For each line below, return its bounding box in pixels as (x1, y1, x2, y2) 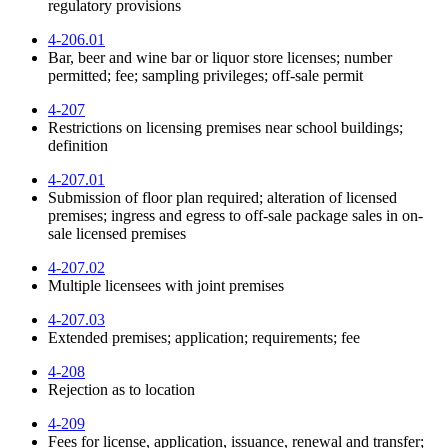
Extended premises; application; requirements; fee (48, 328, 360, 346)
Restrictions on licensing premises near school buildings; (48, 118, 403, 136)
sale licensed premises (48, 224, 186, 242)
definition (48, 136, 108, 154)
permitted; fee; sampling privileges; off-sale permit (48, 66, 363, 84)
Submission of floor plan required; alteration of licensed (48, 188, 397, 206)
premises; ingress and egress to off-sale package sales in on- (48, 206, 423, 224)
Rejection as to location (48, 380, 195, 398)
